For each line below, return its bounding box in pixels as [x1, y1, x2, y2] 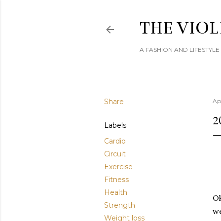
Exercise [104, 162, 133, 171]
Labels [104, 121, 126, 130]
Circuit [104, 149, 126, 158]
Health [104, 188, 127, 197]
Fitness [104, 175, 129, 184]
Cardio [104, 137, 126, 146]
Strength [104, 201, 135, 210]
